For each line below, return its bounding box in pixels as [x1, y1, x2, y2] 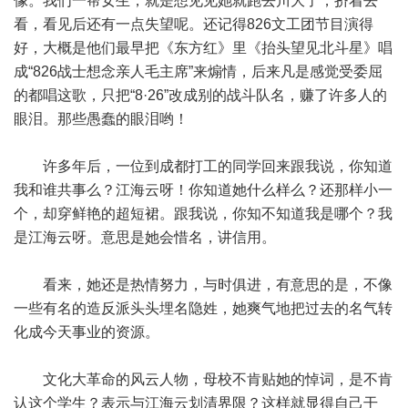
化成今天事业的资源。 [14, 324, 159, 340]
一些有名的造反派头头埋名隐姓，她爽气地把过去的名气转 [14, 301, 393, 316]
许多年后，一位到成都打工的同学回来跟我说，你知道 [14, 158, 393, 174]
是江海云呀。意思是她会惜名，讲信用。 [14, 229, 276, 245]
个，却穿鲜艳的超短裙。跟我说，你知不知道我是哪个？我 [14, 206, 393, 221]
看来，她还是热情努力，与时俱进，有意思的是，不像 [14, 277, 393, 292]
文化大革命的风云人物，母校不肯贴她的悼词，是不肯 [14, 372, 393, 387]
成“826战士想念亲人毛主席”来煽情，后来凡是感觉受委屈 [14, 64, 382, 79]
